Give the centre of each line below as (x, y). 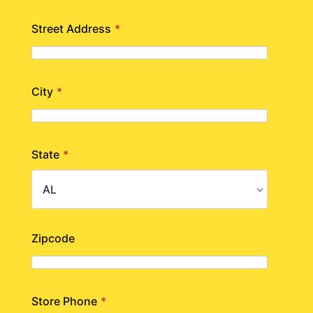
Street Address (71, 29)
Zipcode (53, 238)
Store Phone (64, 301)
